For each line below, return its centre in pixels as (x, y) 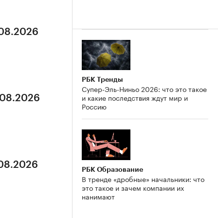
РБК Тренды (102, 80)
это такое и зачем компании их (133, 188)
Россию (94, 106)
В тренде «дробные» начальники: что (143, 179)
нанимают (98, 196)
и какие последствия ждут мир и (135, 98)
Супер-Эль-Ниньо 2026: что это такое (144, 89)
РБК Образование (112, 170)
